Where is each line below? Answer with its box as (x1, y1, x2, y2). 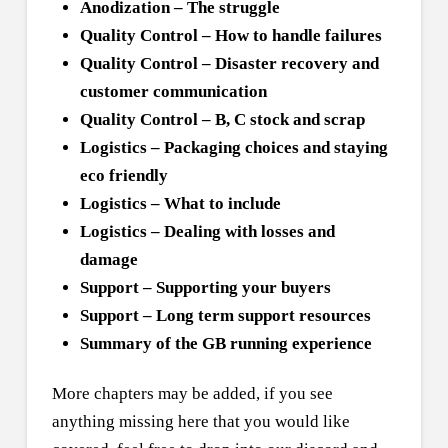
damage (79, 249, 138, 269)
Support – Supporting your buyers (79, 277, 331, 297)
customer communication (79, 81, 267, 101)
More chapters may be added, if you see (51, 383, 333, 403)
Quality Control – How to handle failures (79, 25, 382, 45)
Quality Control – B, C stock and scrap (79, 109, 365, 129)
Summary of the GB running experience (79, 333, 372, 353)
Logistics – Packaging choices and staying (79, 137, 388, 157)
